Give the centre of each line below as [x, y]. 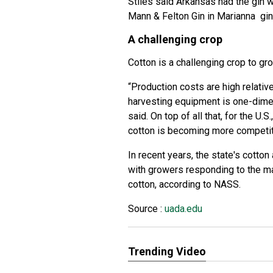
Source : [145, 209]
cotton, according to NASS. [184, 184]
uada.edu [182, 209]
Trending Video [167, 251]
